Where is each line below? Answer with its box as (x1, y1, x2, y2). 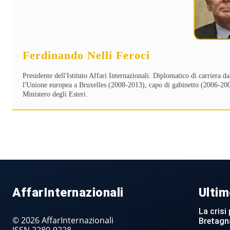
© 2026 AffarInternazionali (12, 215, 113, 226)
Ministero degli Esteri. (23, 90, 88, 99)
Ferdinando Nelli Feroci (23, 49, 150, 62)
